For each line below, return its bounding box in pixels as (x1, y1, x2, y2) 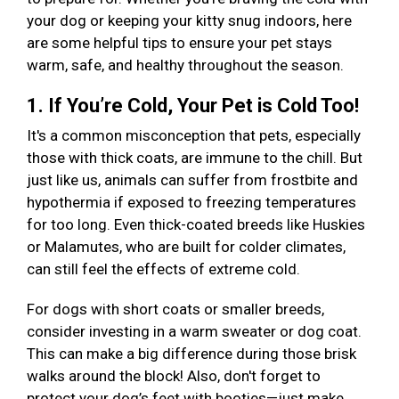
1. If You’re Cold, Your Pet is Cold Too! (27, 94, 363, 118)
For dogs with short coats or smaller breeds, (27, 300, 324, 319)
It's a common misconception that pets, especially (27, 126, 361, 145)
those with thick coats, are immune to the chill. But (27, 149, 362, 167)
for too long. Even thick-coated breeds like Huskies (27, 216, 365, 234)
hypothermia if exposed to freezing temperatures (27, 193, 356, 212)
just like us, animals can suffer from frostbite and (27, 171, 358, 190)
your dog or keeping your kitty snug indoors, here (27, 12, 352, 30)
